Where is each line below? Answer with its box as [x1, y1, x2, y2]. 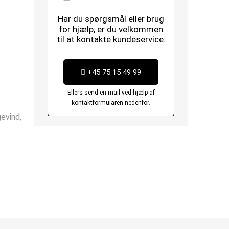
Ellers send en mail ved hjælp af [67, 89, 155, 96]
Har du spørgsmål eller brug [58, 14, 165, 24]
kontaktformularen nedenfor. [72, 99, 151, 106]
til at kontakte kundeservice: [56, 34, 166, 44]
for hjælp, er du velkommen [59, 24, 164, 34]
